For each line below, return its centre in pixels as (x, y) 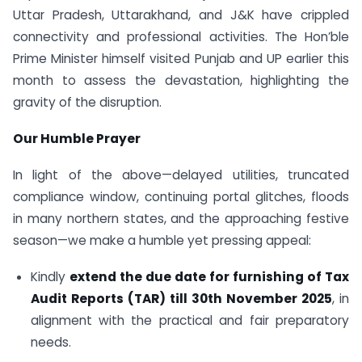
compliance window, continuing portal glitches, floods (181, 197)
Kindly (50, 276)
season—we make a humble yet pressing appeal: (162, 241)
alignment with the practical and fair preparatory (189, 320)
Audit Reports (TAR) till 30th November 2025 (181, 298)
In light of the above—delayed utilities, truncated (181, 175)
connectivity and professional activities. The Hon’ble (181, 37)
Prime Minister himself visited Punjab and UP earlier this (181, 59)
